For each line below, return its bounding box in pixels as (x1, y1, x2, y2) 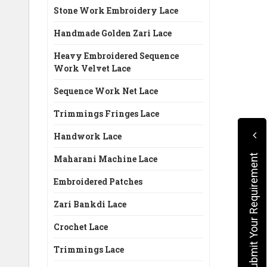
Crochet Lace (54, 221, 108, 232)
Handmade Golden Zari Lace (54, 27, 172, 39)
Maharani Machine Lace (54, 153, 157, 164)
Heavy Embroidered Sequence (54, 50, 179, 61)
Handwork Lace (54, 131, 122, 142)
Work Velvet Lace (54, 63, 131, 74)
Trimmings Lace (54, 244, 124, 255)
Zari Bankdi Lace (54, 198, 126, 210)
